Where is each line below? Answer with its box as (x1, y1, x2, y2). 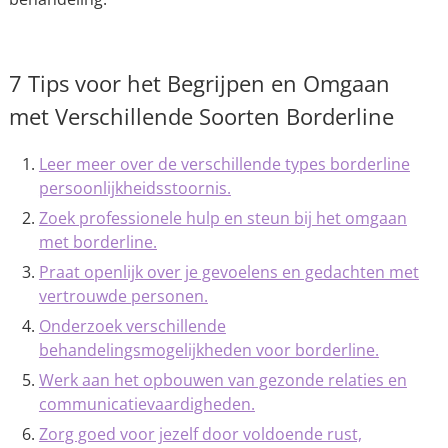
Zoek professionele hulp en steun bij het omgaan (38, 206, 407, 229)
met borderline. (38, 230, 157, 253)
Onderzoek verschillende (38, 314, 226, 337)
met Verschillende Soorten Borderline (8, 100, 394, 131)
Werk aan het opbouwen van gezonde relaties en (38, 368, 407, 391)
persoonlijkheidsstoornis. (38, 176, 231, 199)
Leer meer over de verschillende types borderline (38, 152, 410, 175)
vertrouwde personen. (38, 284, 208, 307)
